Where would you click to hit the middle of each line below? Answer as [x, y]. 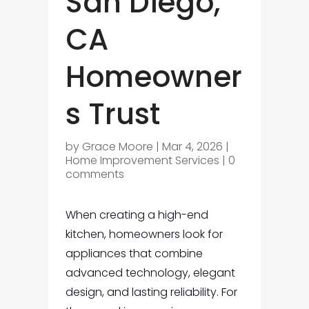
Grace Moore [117, 147]
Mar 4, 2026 [192, 147]
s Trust [112, 114]
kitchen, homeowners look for [144, 235]
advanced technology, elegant [150, 273]
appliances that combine [134, 254]
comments [94, 175]
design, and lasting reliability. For [151, 292]
